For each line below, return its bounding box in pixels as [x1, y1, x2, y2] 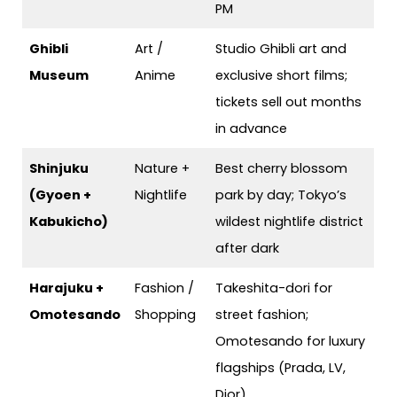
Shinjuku [29, 160, 90, 178]
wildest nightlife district [215, 213, 364, 231]
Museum [29, 66, 90, 85]
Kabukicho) [29, 213, 109, 231]
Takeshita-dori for [215, 279, 333, 298]
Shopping [135, 306, 197, 324]
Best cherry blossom [215, 160, 348, 178]
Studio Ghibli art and [215, 40, 347, 58]
